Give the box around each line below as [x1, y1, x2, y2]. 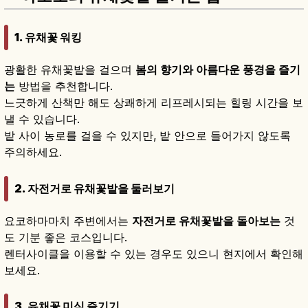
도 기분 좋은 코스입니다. [4, 230, 127, 244]
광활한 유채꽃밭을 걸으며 [4, 63, 135, 77]
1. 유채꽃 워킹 [14, 30, 82, 45]
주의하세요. [4, 145, 62, 159]
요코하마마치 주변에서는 [4, 213, 132, 228]
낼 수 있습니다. [4, 112, 80, 126]
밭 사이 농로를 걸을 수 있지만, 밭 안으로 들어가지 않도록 [4, 129, 291, 143]
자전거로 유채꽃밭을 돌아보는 [132, 213, 280, 228]
